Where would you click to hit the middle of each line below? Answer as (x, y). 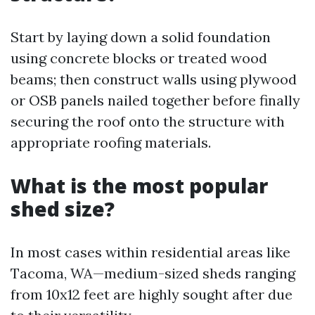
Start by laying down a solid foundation (141, 37)
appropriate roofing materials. (111, 143)
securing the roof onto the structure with (148, 122)
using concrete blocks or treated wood (139, 58)
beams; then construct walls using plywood (154, 79)
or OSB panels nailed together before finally (155, 101)
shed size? (63, 209)
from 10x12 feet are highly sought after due (152, 295)
